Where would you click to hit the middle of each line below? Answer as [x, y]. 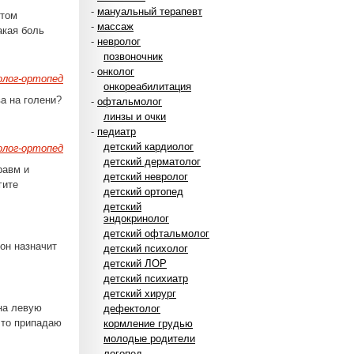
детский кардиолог [149, 147]
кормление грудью [148, 324]
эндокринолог [136, 218]
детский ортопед [143, 192]
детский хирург [140, 294]
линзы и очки [135, 117]
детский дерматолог [152, 162]
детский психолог [146, 249]
